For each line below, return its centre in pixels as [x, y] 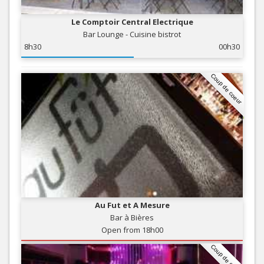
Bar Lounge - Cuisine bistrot [132, 34]
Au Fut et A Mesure [132, 205]
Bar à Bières [132, 217]
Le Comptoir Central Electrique [132, 22]
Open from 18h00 [132, 230]
